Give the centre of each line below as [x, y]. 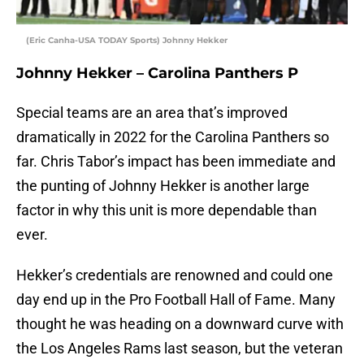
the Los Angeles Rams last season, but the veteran [180, 349]
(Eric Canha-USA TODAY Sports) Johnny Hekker [127, 41]
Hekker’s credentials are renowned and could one [175, 275]
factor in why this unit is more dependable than [167, 210]
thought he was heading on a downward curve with [180, 324]
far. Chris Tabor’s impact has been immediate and [176, 162]
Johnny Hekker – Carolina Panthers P [157, 74]
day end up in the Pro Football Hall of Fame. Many [176, 300]
